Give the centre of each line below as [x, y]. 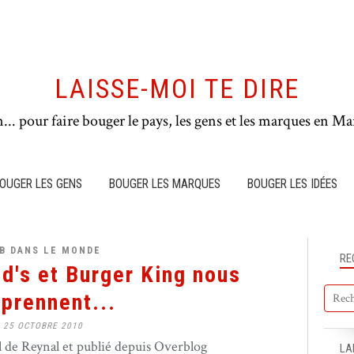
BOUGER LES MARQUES [165, 184]
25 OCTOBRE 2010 [43, 326]
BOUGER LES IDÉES [292, 184]
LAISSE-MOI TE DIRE [177, 89]
